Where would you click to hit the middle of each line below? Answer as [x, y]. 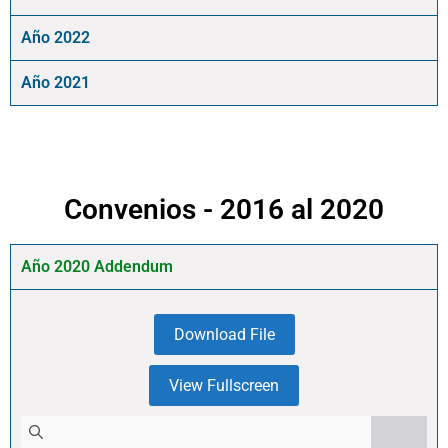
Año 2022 [55, 37]
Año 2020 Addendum [97, 266]
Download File [224, 335]
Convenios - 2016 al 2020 [224, 209]
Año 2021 [55, 82]
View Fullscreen [224, 386]
